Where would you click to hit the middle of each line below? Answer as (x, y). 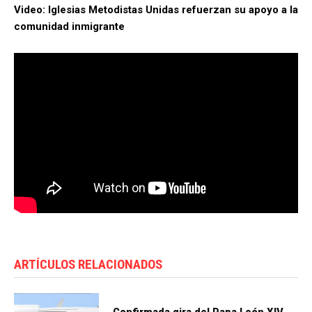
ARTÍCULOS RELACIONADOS (88, 264)
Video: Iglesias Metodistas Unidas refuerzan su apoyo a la (156, 10)
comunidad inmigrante (69, 27)
